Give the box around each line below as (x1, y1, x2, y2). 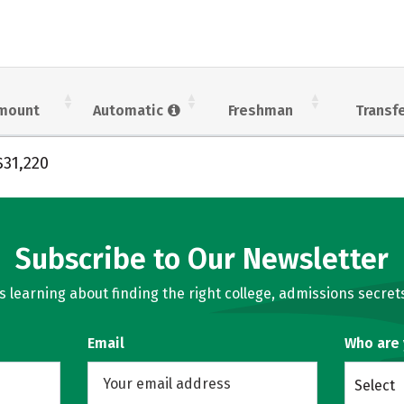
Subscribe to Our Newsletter (15, 242, 389, 276)
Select (353, 377, 395, 394)
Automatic (93, 101, 167, 119)
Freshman (227, 101, 293, 119)
